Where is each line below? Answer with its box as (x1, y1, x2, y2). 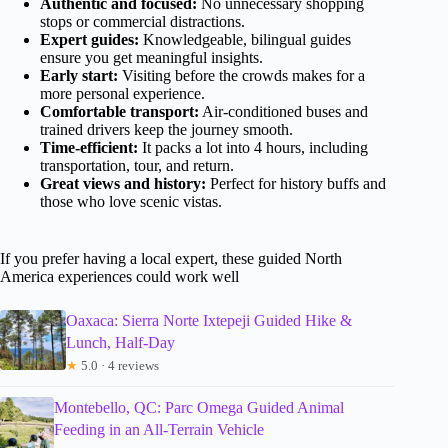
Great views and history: (40, 174, 206, 192)
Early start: (40, 66, 118, 84)
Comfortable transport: (40, 102, 199, 120)
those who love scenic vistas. (40, 192, 222, 210)
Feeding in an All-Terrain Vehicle (54, 420, 264, 438)
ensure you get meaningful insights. (40, 48, 263, 66)
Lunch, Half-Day (65, 333, 175, 351)
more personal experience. (40, 84, 205, 102)
